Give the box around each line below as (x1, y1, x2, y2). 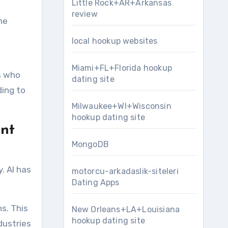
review (71, 9, 98, 19)
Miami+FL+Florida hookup (71, 63, 173, 73)
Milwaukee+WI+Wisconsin (71, 101, 172, 111)
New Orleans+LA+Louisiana (71, 205, 180, 214)
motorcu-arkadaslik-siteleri (71, 166, 179, 176)
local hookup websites (71, 36, 158, 46)
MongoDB (71, 139, 109, 149)
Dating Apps (71, 178, 120, 187)
